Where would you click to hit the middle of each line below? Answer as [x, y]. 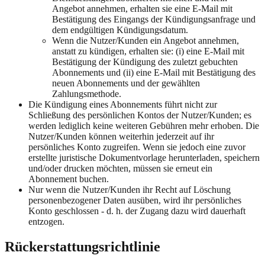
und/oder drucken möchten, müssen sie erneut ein [120, 168]
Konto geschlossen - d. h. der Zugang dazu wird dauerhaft [137, 211]
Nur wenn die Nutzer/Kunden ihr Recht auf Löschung [130, 190]
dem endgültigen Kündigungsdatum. [120, 30]
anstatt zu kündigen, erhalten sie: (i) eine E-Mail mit [148, 51]
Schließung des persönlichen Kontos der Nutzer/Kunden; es [140, 115]
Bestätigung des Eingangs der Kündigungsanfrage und [154, 19]
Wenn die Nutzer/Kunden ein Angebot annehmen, [146, 41]
